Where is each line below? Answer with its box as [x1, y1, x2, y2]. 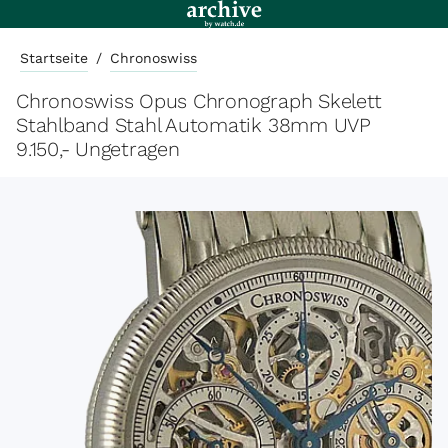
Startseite [20, 50, 88, 66]
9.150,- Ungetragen [16, 137, 180, 161]
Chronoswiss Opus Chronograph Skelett [16, 89, 382, 113]
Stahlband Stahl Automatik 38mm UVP [16, 113, 371, 137]
